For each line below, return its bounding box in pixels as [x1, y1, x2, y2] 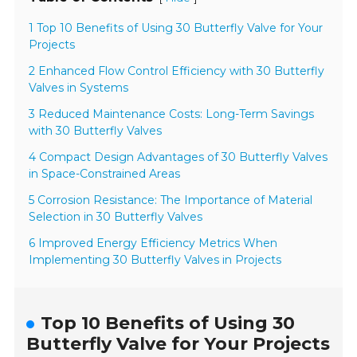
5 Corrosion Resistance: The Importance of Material [29, 193, 313, 208]
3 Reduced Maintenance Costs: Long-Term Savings [29, 107, 315, 122]
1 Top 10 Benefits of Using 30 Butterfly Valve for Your [29, 21, 324, 36]
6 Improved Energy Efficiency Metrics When [29, 236, 278, 251]
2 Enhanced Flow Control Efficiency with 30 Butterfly [29, 64, 325, 79]
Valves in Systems [29, 80, 129, 96]
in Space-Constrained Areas [29, 167, 181, 182]
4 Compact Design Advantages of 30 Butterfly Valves [29, 150, 328, 165]
